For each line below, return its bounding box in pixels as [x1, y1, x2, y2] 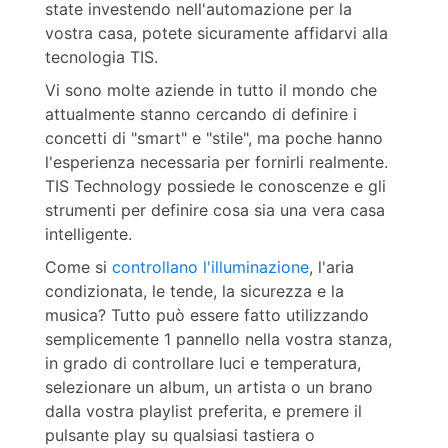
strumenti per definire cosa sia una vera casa [44, 200, 385, 220]
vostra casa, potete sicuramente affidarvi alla [44, 23, 388, 44]
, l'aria [308, 256, 354, 277]
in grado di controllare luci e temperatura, [44, 352, 361, 373]
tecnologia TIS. [44, 47, 158, 68]
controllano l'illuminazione [111, 256, 309, 277]
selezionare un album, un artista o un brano [44, 376, 373, 397]
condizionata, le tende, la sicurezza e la [44, 280, 344, 301]
